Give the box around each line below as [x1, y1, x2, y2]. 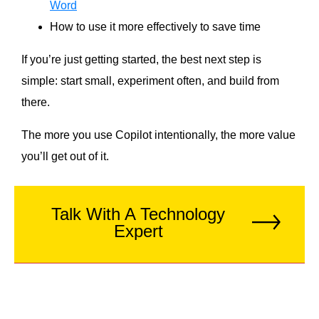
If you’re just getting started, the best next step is [21, 53, 261, 66]
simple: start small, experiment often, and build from [21, 75, 279, 88]
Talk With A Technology [51, 204, 225, 224]
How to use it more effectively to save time [50, 21, 261, 33]
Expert [113, 221, 163, 241]
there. [21, 96, 50, 109]
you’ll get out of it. [21, 150, 109, 163]
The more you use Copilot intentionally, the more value [21, 129, 296, 142]
